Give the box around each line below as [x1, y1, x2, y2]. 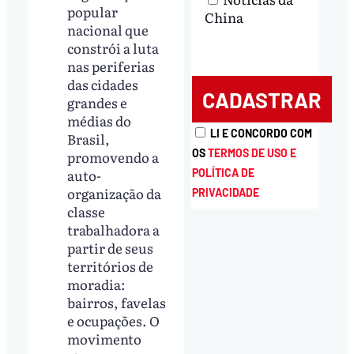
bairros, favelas [67, 292, 167, 312]
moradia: [67, 273, 126, 294]
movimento [67, 328, 142, 348]
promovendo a [67, 146, 160, 167]
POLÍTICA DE [191, 166, 254, 180]
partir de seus [67, 237, 154, 258]
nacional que [67, 19, 149, 40]
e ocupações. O [67, 310, 160, 330]
